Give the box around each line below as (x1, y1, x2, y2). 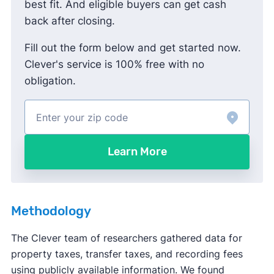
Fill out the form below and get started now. (24, 42, 241, 54)
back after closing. (24, 15, 115, 28)
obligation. (24, 75, 76, 87)
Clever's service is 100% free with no (24, 58, 204, 71)
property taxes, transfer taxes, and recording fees (10, 248, 243, 261)
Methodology (10, 204, 91, 219)
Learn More (107, 145, 167, 159)
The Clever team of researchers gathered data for (10, 232, 242, 245)
